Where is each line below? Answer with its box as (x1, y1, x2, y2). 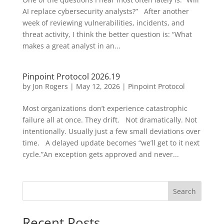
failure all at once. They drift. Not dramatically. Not (22, 115, 197, 124)
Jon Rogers (32, 81, 68, 91)
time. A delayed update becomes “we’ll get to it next (22, 138, 199, 147)
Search (173, 186, 196, 196)
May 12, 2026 (75, 81, 120, 91)
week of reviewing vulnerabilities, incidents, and (22, 18, 184, 27)
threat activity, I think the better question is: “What (22, 29, 192, 39)
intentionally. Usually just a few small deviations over (22, 126, 200, 136)
